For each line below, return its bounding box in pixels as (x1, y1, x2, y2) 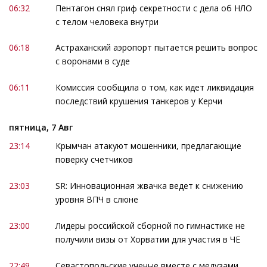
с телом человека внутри (55, 15, 159, 27)
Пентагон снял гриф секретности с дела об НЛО (55, 2, 252, 14)
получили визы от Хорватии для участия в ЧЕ (55, 233, 240, 245)
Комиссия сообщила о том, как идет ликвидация (55, 82, 254, 94)
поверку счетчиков (55, 154, 133, 166)
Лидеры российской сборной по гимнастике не (55, 219, 245, 231)
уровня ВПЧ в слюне (55, 194, 138, 206)
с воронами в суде (55, 55, 130, 67)
